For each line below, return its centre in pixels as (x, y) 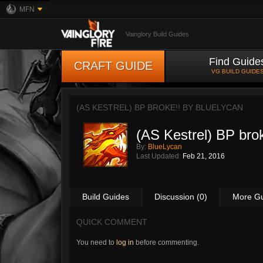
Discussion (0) (181, 197)
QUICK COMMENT (112, 222)
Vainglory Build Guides (157, 34)
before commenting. (166, 242)
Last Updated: (159, 156)
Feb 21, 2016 (204, 156)
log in (125, 242)
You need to (96, 242)
